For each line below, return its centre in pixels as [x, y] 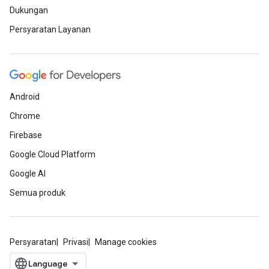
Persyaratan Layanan [50, 30]
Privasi [76, 242]
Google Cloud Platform [53, 155]
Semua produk [38, 193]
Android [25, 97]
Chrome [25, 116]
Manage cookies [126, 242]
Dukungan [29, 11]
